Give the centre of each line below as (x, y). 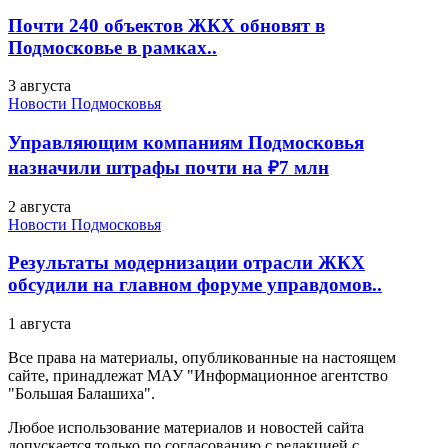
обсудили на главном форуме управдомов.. (195, 285)
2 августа (39, 206)
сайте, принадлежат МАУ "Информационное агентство (198, 376)
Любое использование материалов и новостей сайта (186, 428)
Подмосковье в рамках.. (112, 47)
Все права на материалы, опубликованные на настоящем (202, 358)
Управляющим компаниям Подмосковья (186, 142)
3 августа (39, 86)
